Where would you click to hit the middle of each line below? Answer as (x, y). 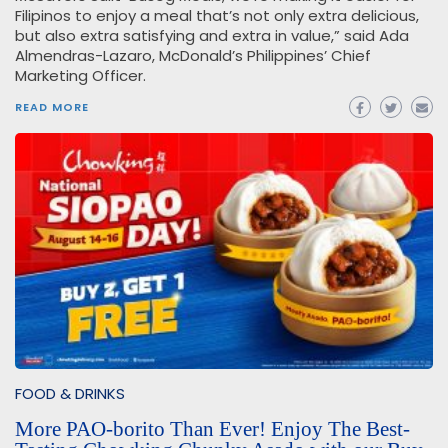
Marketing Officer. (80, 76)
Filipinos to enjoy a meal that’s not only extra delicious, (217, 16)
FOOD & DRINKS (70, 393)
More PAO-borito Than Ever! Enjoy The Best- (212, 428)
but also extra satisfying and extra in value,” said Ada (212, 36)
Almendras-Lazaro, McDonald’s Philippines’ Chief (193, 56)
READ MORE (52, 107)
